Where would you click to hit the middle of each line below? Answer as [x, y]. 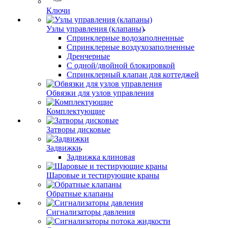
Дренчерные [88, 56]
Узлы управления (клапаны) [95, 29]
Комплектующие [76, 111]
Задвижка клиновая [101, 157]
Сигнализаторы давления [91, 212]
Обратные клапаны [80, 194]
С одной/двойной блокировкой [121, 65]
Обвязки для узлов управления [100, 93]
